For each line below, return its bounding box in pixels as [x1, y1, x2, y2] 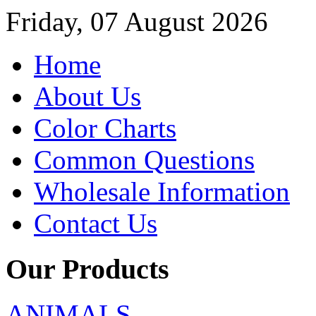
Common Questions [34, 145, 255, 175]
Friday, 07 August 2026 [6, 6, 268, 37]
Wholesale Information [34, 176, 290, 207]
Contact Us [34, 208, 157, 238]
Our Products [6, 253, 169, 285]
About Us [34, 81, 141, 111]
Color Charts [34, 113, 176, 143]
